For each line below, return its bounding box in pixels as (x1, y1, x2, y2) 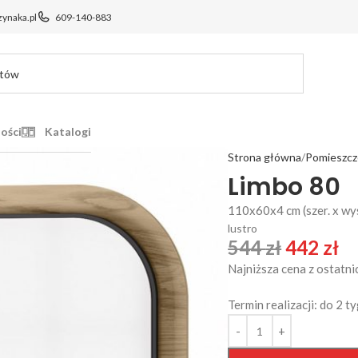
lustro (228, 221, 258, 235)
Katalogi (45, 124, 92, 138)
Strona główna (228, 150, 302, 164)
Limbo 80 (228, 170, 341, 204)
